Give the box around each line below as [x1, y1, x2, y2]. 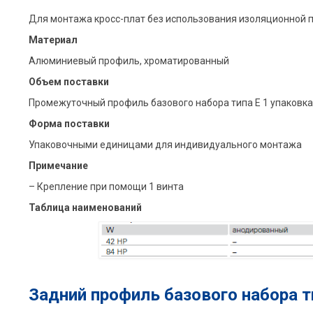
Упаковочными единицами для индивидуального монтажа [28, 138, 302, 150]
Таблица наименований [28, 201, 142, 213]
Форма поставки [28, 117, 110, 129]
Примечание [28, 159, 88, 171]
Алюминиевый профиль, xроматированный [28, 54, 229, 66]
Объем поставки [28, 75, 109, 87]
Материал [28, 34, 78, 45]
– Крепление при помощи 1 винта [28, 180, 184, 192]
